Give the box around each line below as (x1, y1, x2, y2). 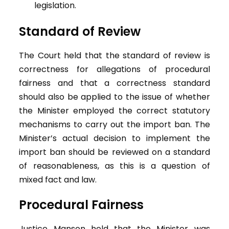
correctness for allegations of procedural (19, 63, 210, 76)
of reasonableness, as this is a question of (19, 160, 210, 172)
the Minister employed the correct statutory (19, 105, 210, 117)
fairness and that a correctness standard (19, 77, 210, 89)
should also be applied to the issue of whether (19, 91, 210, 103)
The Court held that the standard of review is (19, 50, 210, 62)
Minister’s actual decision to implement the (19, 132, 210, 145)
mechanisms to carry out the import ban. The (19, 119, 210, 131)
